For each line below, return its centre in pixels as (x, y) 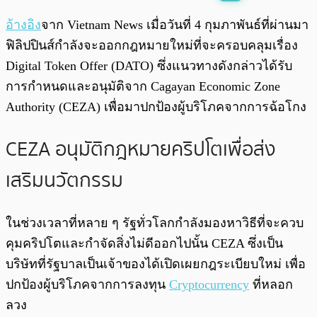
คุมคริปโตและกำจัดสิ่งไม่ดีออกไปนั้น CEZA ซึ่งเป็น (144, 243)
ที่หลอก (271, 284)
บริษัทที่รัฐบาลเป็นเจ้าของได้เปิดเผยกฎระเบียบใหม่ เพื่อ (156, 264)
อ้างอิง (23, 25)
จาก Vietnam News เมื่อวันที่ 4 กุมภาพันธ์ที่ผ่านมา (175, 25)
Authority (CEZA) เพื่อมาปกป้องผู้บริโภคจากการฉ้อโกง (156, 107)
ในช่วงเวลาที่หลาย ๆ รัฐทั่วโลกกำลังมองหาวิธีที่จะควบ (155, 223)
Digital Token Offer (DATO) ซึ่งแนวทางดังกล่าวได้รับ (149, 66)
